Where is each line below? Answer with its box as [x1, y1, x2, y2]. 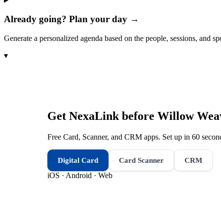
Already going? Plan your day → [4, 14, 139, 25]
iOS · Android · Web [47, 171, 112, 180]
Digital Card [58, 156, 98, 164]
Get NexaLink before [47, 109, 157, 122]
